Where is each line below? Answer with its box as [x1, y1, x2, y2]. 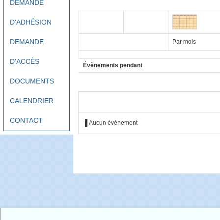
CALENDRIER [9, 96, 54, 105]
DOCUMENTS [9, 77, 54, 85]
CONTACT [9, 116, 43, 124]
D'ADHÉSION [9, 18, 52, 26]
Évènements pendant [83, 61, 143, 69]
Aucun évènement [89, 119, 138, 126]
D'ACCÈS [9, 57, 39, 65]
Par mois [172, 38, 196, 45]
